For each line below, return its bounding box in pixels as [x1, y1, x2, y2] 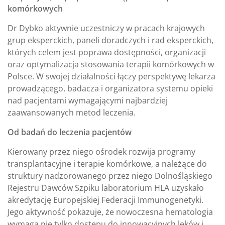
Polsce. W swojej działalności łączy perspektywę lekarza [8, 71, 215, 82]
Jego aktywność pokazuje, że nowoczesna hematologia [8, 206, 213, 218]
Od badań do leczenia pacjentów [8, 127, 132, 138]
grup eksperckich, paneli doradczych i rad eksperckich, [8, 35, 213, 46]
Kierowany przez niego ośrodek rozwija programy [8, 146, 195, 158]
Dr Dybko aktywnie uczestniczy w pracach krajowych [8, 23, 205, 34]
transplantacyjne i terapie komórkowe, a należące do [8, 158, 207, 170]
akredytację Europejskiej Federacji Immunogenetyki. [8, 194, 203, 206]
